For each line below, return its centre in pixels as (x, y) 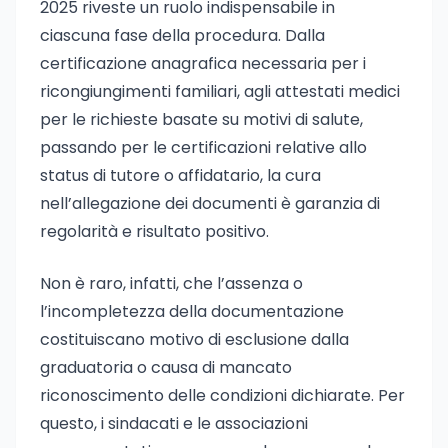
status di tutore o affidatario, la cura (180, 175)
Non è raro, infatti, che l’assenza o (171, 283)
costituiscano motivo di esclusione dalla (194, 339)
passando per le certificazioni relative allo (203, 147)
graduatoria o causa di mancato (166, 367)
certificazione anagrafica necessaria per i (203, 63)
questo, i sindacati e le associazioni (174, 423)
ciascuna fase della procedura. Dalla (182, 35)
